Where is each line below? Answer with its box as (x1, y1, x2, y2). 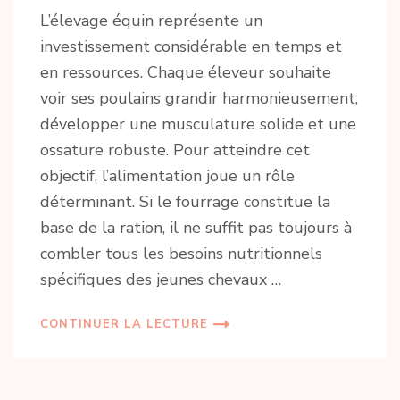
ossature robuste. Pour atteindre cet (40, 138, 310, 161)
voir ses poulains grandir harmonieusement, (40, 87, 358, 109)
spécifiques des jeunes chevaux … (40, 268, 281, 290)
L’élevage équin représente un (40, 9, 262, 31)
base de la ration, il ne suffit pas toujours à (40, 216, 352, 238)
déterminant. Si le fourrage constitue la (40, 190, 330, 212)
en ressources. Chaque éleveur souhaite (40, 61, 331, 83)
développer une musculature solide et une (40, 112, 356, 135)
